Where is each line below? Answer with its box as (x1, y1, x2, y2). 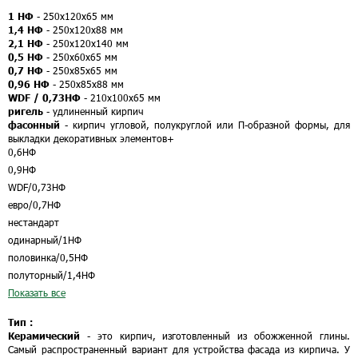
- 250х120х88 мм (43, 24, 123, 35)
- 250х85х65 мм (43, 65, 117, 76)
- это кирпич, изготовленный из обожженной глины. (80, 330, 350, 341)
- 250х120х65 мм (34, 10, 113, 22)
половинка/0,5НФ (8, 252, 88, 263)
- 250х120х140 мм (43, 38, 129, 49)
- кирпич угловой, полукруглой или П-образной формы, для (60, 119, 350, 130)
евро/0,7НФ (8, 199, 61, 210)
